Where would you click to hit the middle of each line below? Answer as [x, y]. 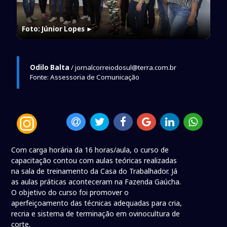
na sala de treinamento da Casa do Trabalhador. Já [94, 171]
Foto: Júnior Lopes [53, 29]
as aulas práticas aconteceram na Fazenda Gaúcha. [96, 182]
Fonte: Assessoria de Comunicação [84, 77]
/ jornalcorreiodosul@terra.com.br [123, 67]
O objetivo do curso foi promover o [70, 193]
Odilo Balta [49, 67]
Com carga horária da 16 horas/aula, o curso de [90, 150]
